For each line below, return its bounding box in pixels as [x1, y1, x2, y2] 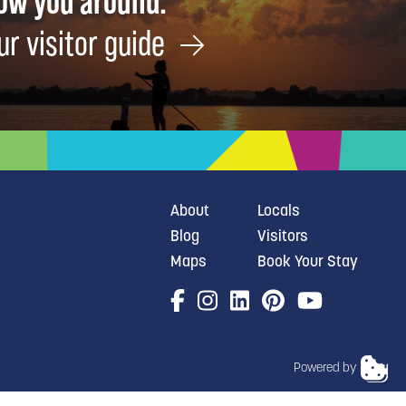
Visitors [257, 228, 308, 245]
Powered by [294, 362, 356, 376]
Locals [257, 203, 300, 219]
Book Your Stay [257, 254, 358, 270]
